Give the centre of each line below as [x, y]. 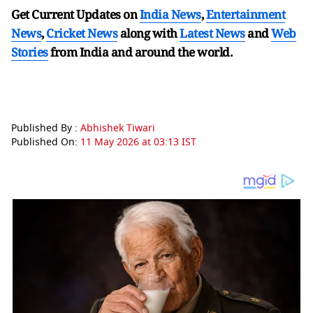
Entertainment [245, 14]
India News [170, 14]
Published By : [46, 128]
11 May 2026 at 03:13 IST [138, 142]
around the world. [183, 52]
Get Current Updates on [75, 14]
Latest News [212, 33]
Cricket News [82, 33]
